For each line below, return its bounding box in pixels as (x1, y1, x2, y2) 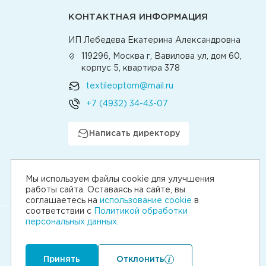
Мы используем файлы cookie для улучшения (26, 176, 214, 183)
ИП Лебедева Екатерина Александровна (68, 37, 240, 44)
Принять (43, 256, 80, 263)
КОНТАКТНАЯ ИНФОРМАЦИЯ (68, 13, 208, 21)
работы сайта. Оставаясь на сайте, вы (26, 186, 185, 194)
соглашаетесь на (26, 197, 100, 204)
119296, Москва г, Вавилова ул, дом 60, (81, 53, 242, 60)
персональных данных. (26, 218, 119, 226)
